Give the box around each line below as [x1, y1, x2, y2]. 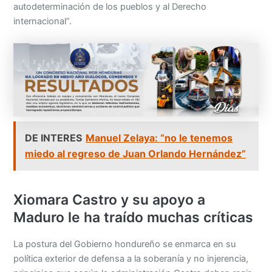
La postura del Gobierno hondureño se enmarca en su [13, 238, 236, 250]
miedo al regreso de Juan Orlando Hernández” [25, 148, 246, 160]
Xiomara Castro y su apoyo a [13, 191, 206, 209]
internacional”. [13, 16, 72, 27]
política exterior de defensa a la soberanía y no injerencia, [13, 253, 249, 264]
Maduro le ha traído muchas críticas [13, 209, 254, 226]
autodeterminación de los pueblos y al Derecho [13, 1, 207, 13]
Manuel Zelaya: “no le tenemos [86, 132, 233, 144]
